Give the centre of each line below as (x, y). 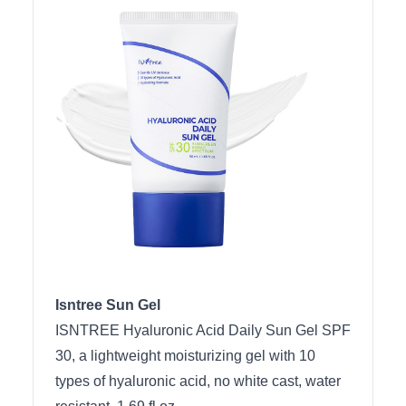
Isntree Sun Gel (108, 305)
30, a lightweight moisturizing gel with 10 (185, 356)
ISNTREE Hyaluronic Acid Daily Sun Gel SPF (203, 330)
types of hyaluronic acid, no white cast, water (198, 381)
